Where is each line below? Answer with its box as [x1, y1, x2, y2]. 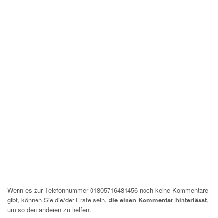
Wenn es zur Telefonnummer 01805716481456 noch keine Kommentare [7, 185, 208, 195]
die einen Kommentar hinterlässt [109, 195, 207, 204]
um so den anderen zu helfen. [7, 205, 91, 214]
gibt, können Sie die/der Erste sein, [7, 195, 109, 204]
